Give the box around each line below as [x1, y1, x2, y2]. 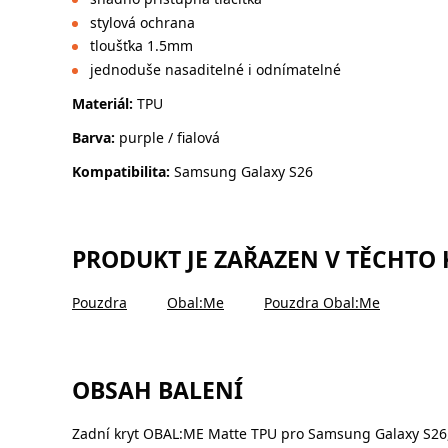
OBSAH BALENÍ [72, 373, 243, 406]
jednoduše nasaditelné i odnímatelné [89, 59, 341, 79]
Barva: [72, 127, 115, 147]
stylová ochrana [89, 12, 195, 32]
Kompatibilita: [72, 161, 174, 181]
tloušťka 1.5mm [89, 36, 193, 56]
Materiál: [72, 93, 137, 113]
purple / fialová [115, 127, 220, 147]
